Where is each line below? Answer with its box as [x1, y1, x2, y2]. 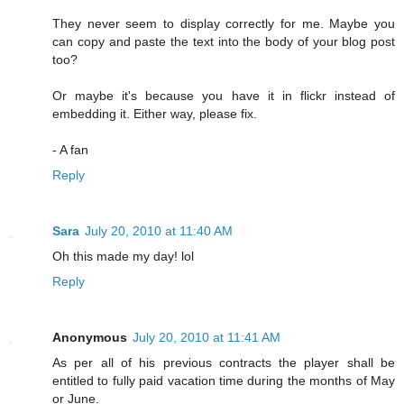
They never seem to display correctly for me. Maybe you [52, 15, 395, 31]
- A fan [52, 142, 88, 157]
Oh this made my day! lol [52, 248, 194, 263]
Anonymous [52, 329, 127, 344]
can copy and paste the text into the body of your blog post [52, 33, 395, 49]
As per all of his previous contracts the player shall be [52, 354, 395, 370]
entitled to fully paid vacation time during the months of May [52, 372, 395, 388]
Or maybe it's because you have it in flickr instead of [52, 87, 395, 103]
